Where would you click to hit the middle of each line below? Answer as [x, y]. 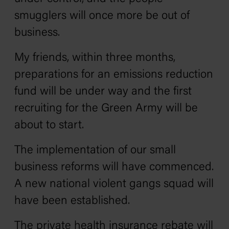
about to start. [49, 125]
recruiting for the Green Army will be [106, 109]
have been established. [72, 201]
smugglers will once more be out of [102, 16]
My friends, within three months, [95, 58]
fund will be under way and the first [103, 92]
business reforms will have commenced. [114, 167]
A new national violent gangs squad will [114, 184]
